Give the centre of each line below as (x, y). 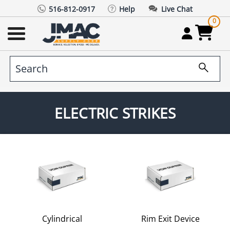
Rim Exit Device (171, 218)
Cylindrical (62, 218)
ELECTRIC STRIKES (115, 113)
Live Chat (177, 9)
